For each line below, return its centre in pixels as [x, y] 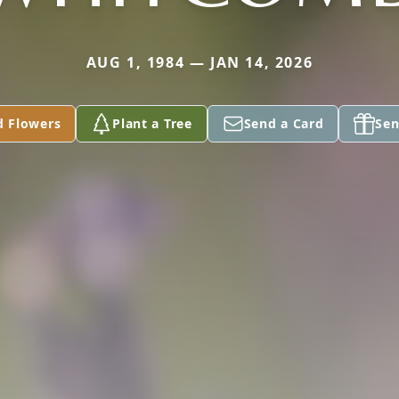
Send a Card [284, 123]
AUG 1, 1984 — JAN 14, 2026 [199, 62]
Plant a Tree [152, 123]
